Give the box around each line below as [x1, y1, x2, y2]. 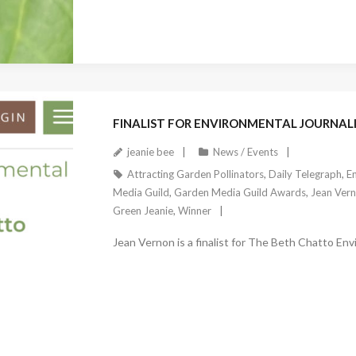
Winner [177, 203, 211, 217]
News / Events [212, 145, 278, 158]
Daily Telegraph [268, 167, 342, 180]
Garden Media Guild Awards [173, 185, 306, 199]
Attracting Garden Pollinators [126, 167, 264, 180]
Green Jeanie [112, 203, 173, 217]
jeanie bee [126, 145, 174, 158]
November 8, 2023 [118, 64, 207, 77]
